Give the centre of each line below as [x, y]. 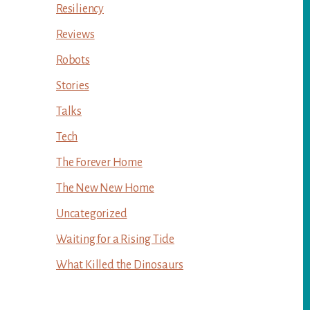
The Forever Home [99, 163]
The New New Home [105, 188]
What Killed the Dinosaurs [120, 265]
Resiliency [80, 9]
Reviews [75, 35]
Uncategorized [92, 214]
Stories [73, 86]
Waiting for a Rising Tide [115, 239]
